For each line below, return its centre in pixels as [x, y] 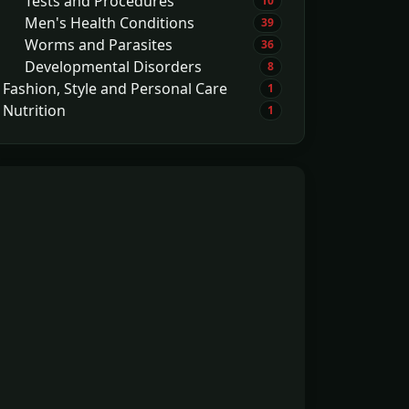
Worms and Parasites [99, 45]
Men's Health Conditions [110, 23]
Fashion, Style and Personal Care [115, 89]
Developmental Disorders [113, 67]
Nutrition [34, 110]
